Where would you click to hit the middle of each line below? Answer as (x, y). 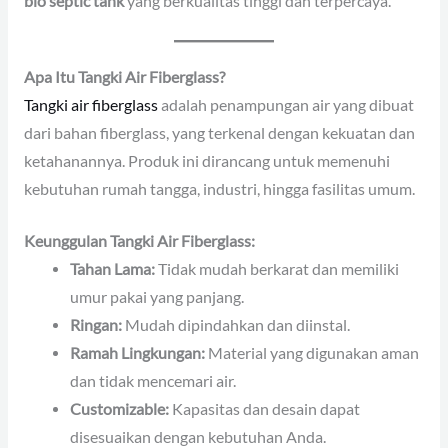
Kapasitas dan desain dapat (265, 409)
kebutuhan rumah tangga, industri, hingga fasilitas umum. (219, 188)
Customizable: (120, 409)
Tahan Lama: (113, 269)
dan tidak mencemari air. (153, 381)
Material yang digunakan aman (312, 353)
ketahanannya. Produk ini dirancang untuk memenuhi (206, 160)
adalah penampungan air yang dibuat (285, 104)
